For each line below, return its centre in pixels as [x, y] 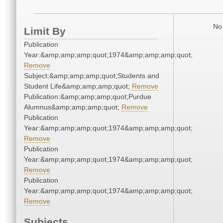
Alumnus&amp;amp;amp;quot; [73, 107]
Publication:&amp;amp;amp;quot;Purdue [88, 97]
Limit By [45, 31]
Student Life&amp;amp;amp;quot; [78, 86]
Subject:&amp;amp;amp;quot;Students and [92, 76]
